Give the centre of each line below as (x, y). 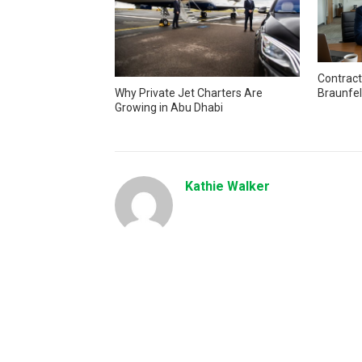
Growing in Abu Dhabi (169, 108)
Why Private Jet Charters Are (189, 93)
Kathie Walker (227, 187)
